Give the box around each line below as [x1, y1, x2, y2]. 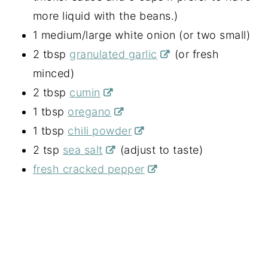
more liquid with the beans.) [32, 10, 178, 23]
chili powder [68, 124, 132, 138]
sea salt [62, 144, 103, 157]
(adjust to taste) [117, 144, 203, 157]
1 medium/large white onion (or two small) [32, 29, 251, 42]
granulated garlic [69, 48, 157, 61]
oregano [68, 105, 111, 118]
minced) [32, 67, 75, 80]
